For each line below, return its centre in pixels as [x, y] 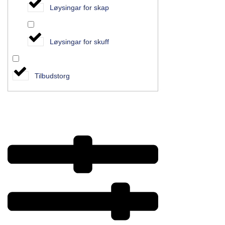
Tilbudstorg [52, 76]
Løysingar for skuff [79, 41]
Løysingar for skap [79, 7]
